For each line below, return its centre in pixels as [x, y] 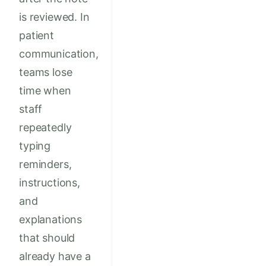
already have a [55, 256]
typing [35, 145]
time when [45, 90]
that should [47, 237]
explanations [51, 219]
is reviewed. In [54, 17]
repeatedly [45, 127]
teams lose [46, 72]
